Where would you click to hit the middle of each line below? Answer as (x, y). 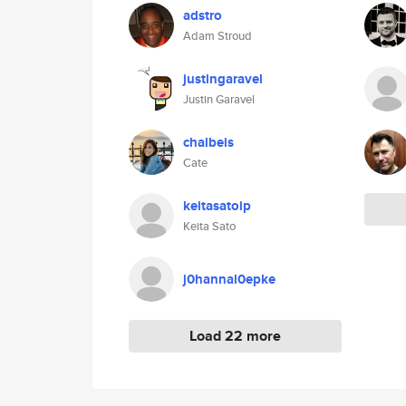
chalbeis (208, 142)
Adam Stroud (217, 36)
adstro (203, 15)
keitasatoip (217, 206)
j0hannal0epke (229, 279)
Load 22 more (235, 336)
